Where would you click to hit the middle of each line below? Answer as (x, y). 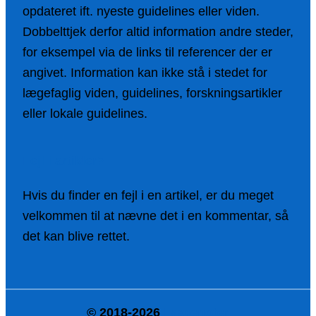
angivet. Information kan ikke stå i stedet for (145, 73)
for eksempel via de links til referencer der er (147, 53)
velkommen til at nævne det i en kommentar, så (156, 216)
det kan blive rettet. (76, 237)
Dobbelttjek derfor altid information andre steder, (158, 32)
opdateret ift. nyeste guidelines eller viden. (141, 12)
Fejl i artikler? (64, 161)
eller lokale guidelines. (85, 114)
